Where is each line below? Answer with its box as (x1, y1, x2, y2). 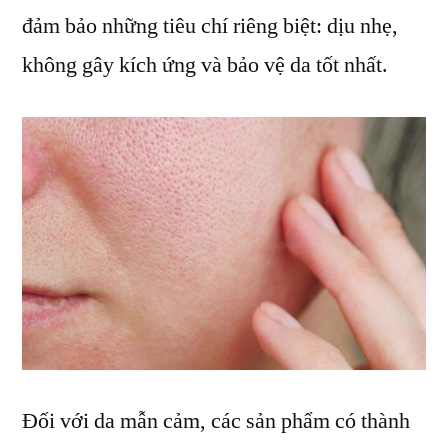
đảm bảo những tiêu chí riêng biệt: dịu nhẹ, (22, 12, 398, 41)
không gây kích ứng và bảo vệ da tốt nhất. (22, 51, 388, 80)
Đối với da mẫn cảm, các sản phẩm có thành (22, 406, 410, 435)
